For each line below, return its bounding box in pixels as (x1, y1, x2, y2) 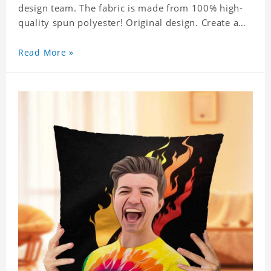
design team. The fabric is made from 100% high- (18, 2, 243, 15)
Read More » (18, 47, 74, 59)
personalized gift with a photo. (18, 31, 158, 44)
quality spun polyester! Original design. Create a (18, 16, 239, 29)
